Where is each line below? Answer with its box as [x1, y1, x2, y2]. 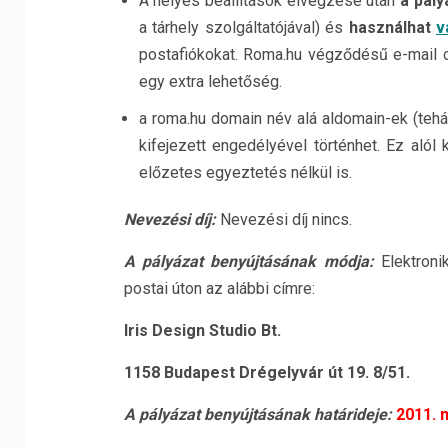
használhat [348, 18, 431, 37]
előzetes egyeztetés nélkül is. [138, 163, 352, 182]
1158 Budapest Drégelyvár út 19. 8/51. [123, 363, 410, 382]
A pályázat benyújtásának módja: [123, 252, 382, 271]
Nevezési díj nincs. [219, 210, 352, 229]
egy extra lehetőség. [138, 72, 282, 91]
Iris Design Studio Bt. [123, 321, 281, 340]
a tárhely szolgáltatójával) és [138, 18, 349, 37]
